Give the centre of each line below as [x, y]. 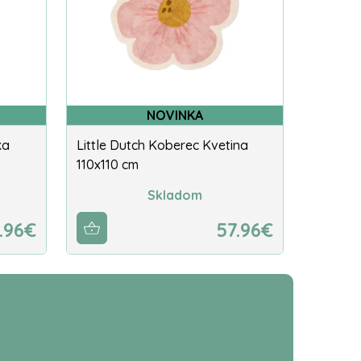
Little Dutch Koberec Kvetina [162, 145]
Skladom [175, 195]
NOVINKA [175, 116]
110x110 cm [108, 165]
